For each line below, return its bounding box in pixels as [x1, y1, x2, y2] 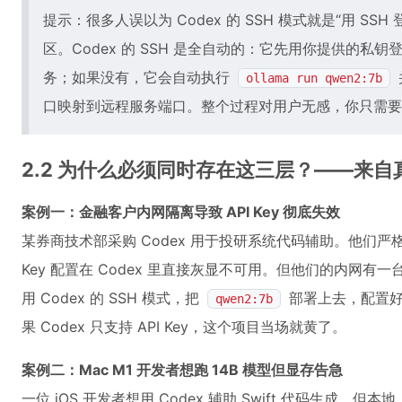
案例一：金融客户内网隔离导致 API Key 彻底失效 [22, 203, 340, 221]
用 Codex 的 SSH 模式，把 [22, 289, 204, 307]
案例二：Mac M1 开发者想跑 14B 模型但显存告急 [22, 361, 343, 379]
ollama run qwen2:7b [246, 71, 382, 85]
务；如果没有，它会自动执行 [43, 68, 234, 86]
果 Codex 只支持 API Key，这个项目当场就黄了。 [22, 318, 346, 336]
